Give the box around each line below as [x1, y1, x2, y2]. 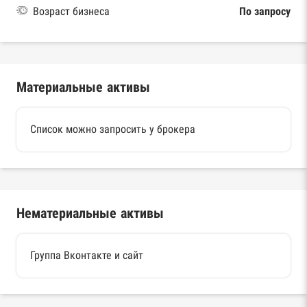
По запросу [239, 5, 291, 17]
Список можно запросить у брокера [30, 123, 195, 135]
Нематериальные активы [16, 205, 164, 221]
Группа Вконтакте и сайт [30, 249, 143, 261]
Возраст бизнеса [33, 5, 110, 17]
